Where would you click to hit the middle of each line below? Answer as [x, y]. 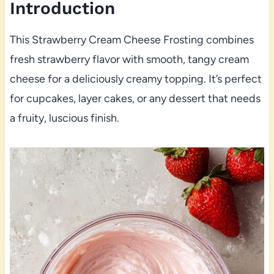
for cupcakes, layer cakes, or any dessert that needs [135, 99]
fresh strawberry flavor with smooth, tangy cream [129, 60]
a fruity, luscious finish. [64, 118]
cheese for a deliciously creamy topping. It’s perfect [135, 79]
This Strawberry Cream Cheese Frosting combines [131, 40]
